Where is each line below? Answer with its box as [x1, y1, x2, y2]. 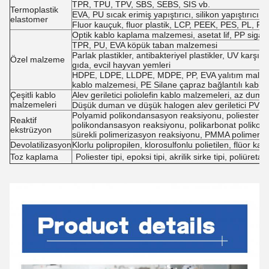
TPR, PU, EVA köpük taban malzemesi [72, 40, 217, 50]
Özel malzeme [10, 55, 65, 64]
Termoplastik [10, 5, 58, 14]
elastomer [10, 14, 48, 24]
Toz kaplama [10, 152, 58, 162]
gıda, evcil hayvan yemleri [72, 60, 171, 70]
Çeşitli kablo [10, 90, 56, 100]
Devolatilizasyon [10, 140, 71, 150]
